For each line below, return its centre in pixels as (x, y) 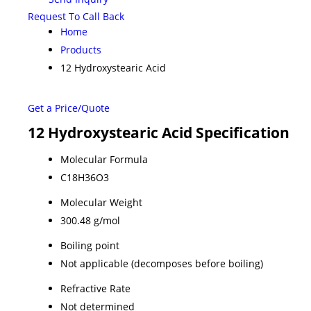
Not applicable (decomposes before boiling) (162, 263)
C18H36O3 (85, 177)
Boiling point (90, 245)
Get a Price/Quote (69, 108)
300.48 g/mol (90, 220)
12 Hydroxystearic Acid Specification (159, 132)
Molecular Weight (101, 202)
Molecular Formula (104, 159)
